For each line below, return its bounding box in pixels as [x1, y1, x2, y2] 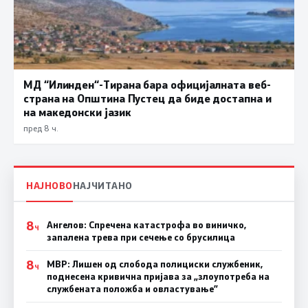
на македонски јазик [23, 104, 131, 119]
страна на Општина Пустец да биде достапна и [23, 90, 272, 105]
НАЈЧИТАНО [72, 179, 133, 192]
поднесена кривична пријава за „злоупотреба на [46, 270, 269, 283]
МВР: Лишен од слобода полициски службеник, [46, 258, 263, 271]
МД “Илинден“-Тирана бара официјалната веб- [23, 76, 271, 91]
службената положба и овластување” [46, 283, 218, 296]
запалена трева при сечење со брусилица [46, 231, 235, 244]
